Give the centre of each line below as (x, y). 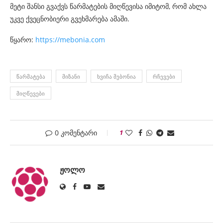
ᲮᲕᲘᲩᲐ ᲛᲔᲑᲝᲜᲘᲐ (116, 77)
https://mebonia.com (69, 40)
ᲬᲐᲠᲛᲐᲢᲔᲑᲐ (31, 77)
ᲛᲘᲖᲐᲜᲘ (71, 77)
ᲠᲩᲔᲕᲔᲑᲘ (164, 77)
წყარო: (22, 40)
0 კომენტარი (76, 133)
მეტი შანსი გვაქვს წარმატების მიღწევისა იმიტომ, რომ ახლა (108, 6)
